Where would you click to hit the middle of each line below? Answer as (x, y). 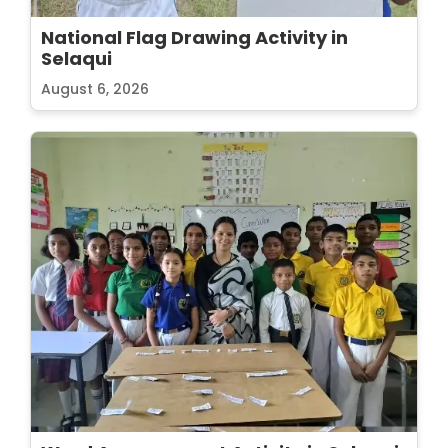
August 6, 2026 (95, 88)
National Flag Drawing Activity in (194, 37)
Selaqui (76, 58)
